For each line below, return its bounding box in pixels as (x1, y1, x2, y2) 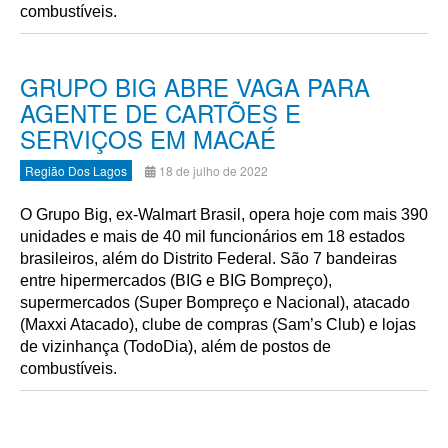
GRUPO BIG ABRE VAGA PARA (20, 69, 370, 104)
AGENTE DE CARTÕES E (20, 95, 301, 130)
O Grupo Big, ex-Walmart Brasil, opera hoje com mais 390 (20, 206, 428, 223)
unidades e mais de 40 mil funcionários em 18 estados (20, 228, 405, 245)
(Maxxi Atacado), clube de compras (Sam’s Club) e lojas (20, 316, 416, 333)
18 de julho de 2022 (159, 162, 268, 179)
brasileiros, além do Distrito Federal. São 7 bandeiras (20, 250, 397, 267)
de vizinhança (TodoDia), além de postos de (20, 338, 331, 355)
